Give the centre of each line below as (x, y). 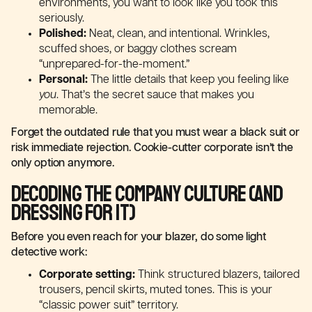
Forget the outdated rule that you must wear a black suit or (155, 133)
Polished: (63, 34)
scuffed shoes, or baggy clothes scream (138, 49)
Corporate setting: (87, 275)
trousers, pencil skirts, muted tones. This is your (156, 290)
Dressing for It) (73, 213)
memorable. (68, 110)
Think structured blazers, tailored (217, 275)
